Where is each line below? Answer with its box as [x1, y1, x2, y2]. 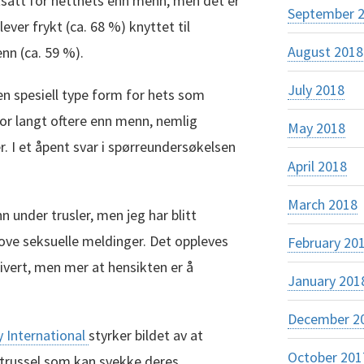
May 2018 [287, 119, 345, 137]
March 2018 [287, 195, 357, 214]
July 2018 [287, 80, 344, 99]
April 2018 [287, 157, 347, 175]
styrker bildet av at [89, 325, 203, 344]
